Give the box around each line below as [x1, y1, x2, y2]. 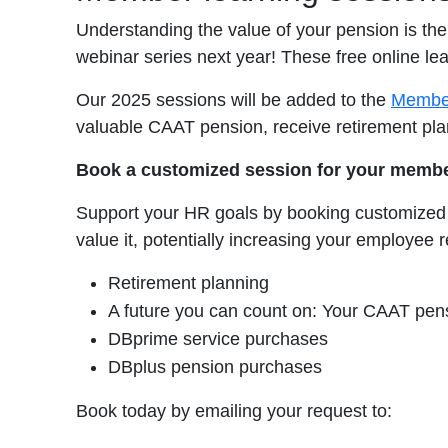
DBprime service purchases [108, 329, 328, 349]
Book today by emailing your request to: [76, 401, 392, 421]
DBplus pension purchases [108, 357, 322, 377]
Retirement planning [108, 273, 269, 293]
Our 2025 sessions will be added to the [76, 90, 391, 110]
